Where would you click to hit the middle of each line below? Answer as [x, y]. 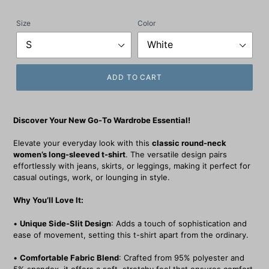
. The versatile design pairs [176, 155]
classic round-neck [189, 143]
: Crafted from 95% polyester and [182, 258]
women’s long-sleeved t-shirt [69, 155]
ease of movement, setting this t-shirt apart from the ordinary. [131, 234]
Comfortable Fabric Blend [69, 258]
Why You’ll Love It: [48, 200]
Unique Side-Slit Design [65, 223]
